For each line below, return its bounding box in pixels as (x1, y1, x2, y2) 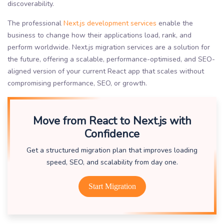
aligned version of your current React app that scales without (7, 66, 204, 76)
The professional (7, 18, 63, 28)
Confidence (84, 126, 139, 141)
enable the (156, 18, 193, 28)
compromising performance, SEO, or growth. (7, 78, 147, 88)
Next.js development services (63, 18, 156, 28)
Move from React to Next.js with (32, 113, 191, 128)
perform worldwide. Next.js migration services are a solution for (7, 42, 210, 52)
